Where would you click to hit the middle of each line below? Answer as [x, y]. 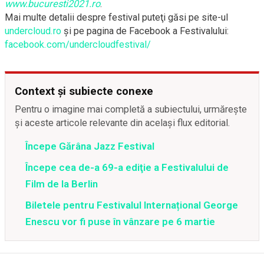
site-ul [215, 17]
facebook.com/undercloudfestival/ [78, 44]
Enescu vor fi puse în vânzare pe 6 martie [120, 221]
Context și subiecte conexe [84, 91]
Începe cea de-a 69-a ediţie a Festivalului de [127, 167]
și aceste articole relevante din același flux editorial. [123, 123]
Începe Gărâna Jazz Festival [90, 146]
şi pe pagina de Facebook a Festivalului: [145, 31]
